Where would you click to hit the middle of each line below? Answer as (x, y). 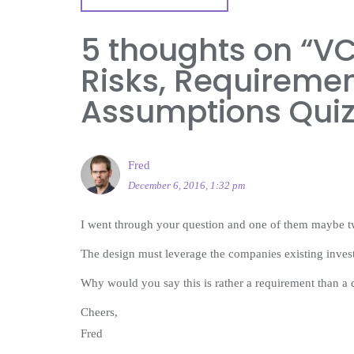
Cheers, (99, 313)
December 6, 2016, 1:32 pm (186, 186)
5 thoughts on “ (197, 51)
